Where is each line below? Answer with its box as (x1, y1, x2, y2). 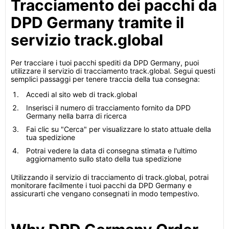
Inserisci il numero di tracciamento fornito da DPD (26, 103, 191, 112)
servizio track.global (11, 31, 163, 49)
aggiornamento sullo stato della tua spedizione (26, 154, 181, 163)
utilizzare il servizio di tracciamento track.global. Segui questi (11, 66, 215, 75)
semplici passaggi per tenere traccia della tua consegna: (11, 75, 200, 83)
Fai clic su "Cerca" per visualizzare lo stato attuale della (26, 125, 211, 133)
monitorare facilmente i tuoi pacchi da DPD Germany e (11, 181, 192, 190)
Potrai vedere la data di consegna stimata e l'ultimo (26, 146, 197, 155)
